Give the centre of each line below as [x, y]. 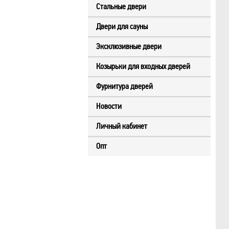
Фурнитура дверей [124, 86]
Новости [109, 106]
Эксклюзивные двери [129, 46]
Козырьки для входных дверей [143, 66]
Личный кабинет [122, 126]
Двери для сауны [122, 26]
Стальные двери [121, 6]
